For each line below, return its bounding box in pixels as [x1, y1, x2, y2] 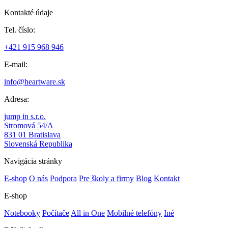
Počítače [42, 209, 69, 218]
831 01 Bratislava [4, 130, 61, 139]
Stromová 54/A [4, 121, 53, 130]
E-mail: [4, 60, 27, 69]
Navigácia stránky [4, 157, 62, 166]
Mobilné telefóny [107, 209, 162, 218]
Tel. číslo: [4, 25, 35, 35]
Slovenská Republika [4, 139, 72, 149]
